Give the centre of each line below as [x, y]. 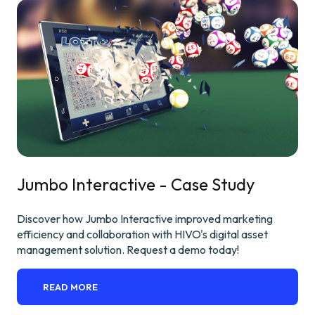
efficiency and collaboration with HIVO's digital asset [142, 234]
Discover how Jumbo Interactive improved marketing [145, 218]
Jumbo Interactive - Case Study [136, 184]
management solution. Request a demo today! [128, 249]
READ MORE [71, 287]
